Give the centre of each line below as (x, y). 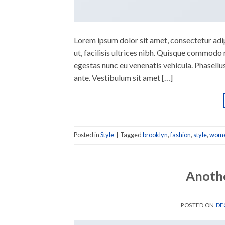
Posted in (87, 135)
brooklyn (155, 135)
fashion (181, 135)
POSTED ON (198, 205)
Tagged (131, 135)
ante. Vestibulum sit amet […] (123, 77)
